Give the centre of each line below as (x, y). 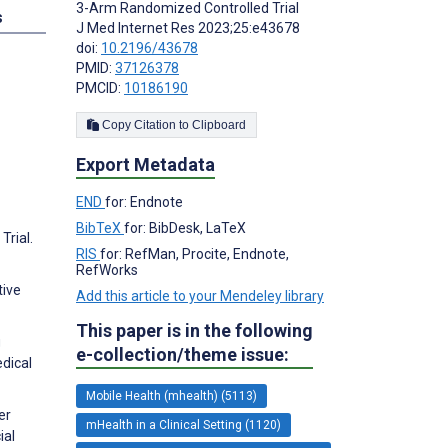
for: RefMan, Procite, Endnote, (194, 253)
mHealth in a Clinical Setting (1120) (183, 424)
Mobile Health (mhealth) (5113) (171, 395)
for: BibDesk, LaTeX (185, 227)
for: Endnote (144, 201)
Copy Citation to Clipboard (219, 124)
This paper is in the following (194, 330)
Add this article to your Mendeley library (200, 295)
